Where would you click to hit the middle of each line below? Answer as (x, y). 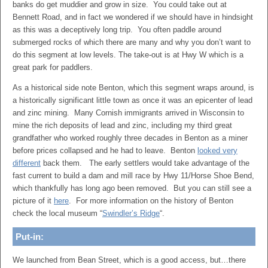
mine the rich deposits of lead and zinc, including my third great (122, 125)
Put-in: (30, 237)
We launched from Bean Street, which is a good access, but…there (129, 260)
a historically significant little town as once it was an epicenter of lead (133, 100)
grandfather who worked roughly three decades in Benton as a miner (130, 138)
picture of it (33, 201)
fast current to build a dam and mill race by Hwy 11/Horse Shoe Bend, (133, 176)
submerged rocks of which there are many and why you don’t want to (132, 42)
